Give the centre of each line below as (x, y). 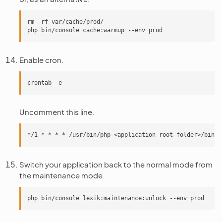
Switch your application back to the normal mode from (116, 164)
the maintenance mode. (62, 175)
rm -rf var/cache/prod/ (65, 22)
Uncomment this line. (57, 112)
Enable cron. (41, 60)
